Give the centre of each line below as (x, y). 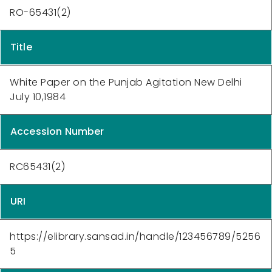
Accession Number (57, 131)
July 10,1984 (38, 97)
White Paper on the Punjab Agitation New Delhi (126, 82)
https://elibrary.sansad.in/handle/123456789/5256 (135, 236)
